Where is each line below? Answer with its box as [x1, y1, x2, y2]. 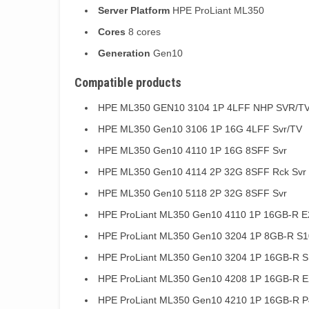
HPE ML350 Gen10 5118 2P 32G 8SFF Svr [98, 187, 287, 199]
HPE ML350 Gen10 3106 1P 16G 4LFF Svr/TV [98, 123, 302, 134]
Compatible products [74, 74, 181, 90]
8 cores [126, 26, 161, 37]
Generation [98, 47, 150, 59]
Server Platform [98, 4, 170, 16]
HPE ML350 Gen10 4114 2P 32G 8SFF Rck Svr [98, 166, 306, 177]
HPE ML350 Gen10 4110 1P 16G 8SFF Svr [98, 144, 287, 156]
